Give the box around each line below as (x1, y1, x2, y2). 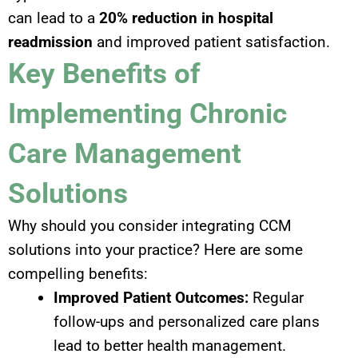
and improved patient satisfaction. (93, 33, 330, 52)
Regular (249, 288, 304, 308)
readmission (8, 33, 93, 52)
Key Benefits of (8, 58, 201, 91)
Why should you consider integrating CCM (8, 217, 292, 236)
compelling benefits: (8, 265, 148, 284)
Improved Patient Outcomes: (54, 288, 249, 308)
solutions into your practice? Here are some (8, 241, 303, 260)
